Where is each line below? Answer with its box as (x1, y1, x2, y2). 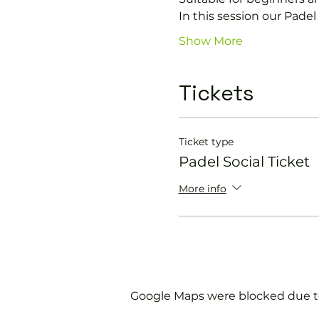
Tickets (178, 79, 254, 107)
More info (178, 182, 226, 195)
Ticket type (178, 135, 234, 148)
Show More (178, 34, 243, 48)
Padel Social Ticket (178, 153, 310, 170)
